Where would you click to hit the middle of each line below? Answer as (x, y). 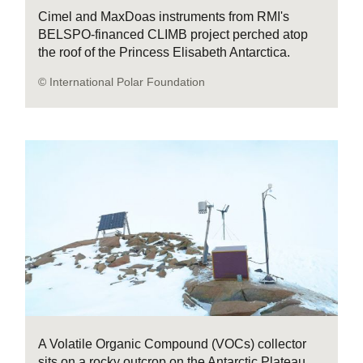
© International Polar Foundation (122, 81)
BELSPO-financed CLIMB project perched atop (173, 34)
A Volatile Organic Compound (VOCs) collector (173, 344)
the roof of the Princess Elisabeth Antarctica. (164, 52)
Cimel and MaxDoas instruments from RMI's (164, 16)
